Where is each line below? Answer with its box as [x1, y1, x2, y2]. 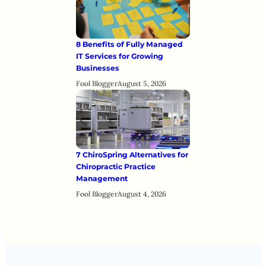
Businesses [76, 63, 119, 72]
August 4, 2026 [118, 189, 166, 198]
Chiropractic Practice [76, 161, 156, 171]
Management [76, 173, 128, 183]
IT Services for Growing [76, 51, 163, 61]
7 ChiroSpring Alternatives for [76, 150, 188, 159]
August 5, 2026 [118, 78, 166, 88]
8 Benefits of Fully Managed [76, 39, 182, 49]
